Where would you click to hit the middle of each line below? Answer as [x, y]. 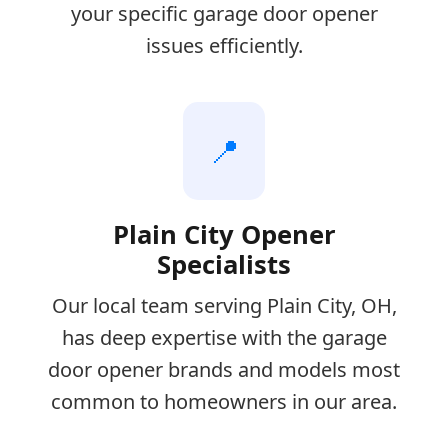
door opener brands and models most [224, 370]
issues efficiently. [224, 46]
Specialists [224, 265]
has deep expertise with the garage [224, 338]
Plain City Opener [224, 235]
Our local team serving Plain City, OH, [224, 306]
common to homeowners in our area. [224, 402]
